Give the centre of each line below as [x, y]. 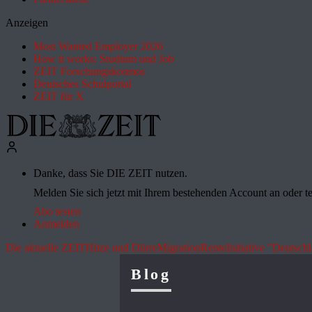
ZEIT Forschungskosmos [89, 71]
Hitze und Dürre [122, 248]
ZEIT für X [59, 96]
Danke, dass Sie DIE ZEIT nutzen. [110, 173]
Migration [179, 248]
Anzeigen [27, 23]
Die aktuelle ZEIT [46, 248]
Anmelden [56, 224]
